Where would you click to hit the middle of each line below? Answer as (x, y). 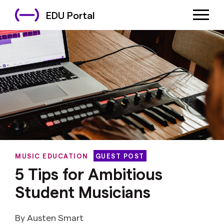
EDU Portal (70, 15)
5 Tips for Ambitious (89, 173)
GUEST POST (120, 156)
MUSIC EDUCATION (52, 155)
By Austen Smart (49, 217)
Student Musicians (83, 191)
